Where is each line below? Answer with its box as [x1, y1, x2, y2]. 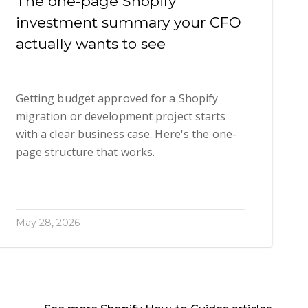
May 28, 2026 [15, 217, 80, 230]
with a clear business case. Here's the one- [15, 126, 236, 142]
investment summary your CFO [15, 13, 241, 31]
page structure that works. [15, 144, 155, 160]
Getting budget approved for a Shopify [15, 91, 219, 107]
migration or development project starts [15, 109, 226, 124]
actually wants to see [15, 34, 166, 52]
